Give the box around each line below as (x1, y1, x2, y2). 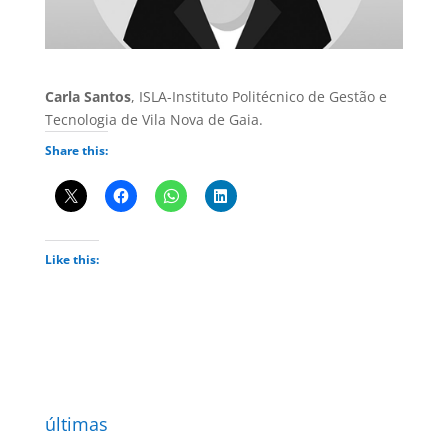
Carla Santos (44, 86, 131, 106)
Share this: (44, 141, 108, 159)
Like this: (44, 250, 99, 268)
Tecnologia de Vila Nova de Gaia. (44, 109, 263, 129)
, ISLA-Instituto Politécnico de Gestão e (130, 86, 387, 106)
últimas (44, 411, 108, 436)
